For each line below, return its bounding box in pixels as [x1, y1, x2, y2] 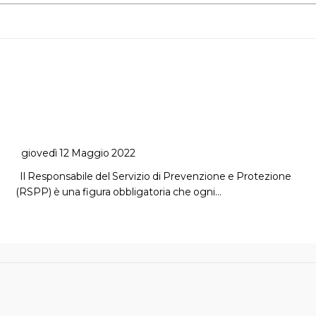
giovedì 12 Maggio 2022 [21, 147, 136, 160]
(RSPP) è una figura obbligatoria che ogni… [16, 186, 222, 199]
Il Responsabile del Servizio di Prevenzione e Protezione [16, 170, 292, 183]
